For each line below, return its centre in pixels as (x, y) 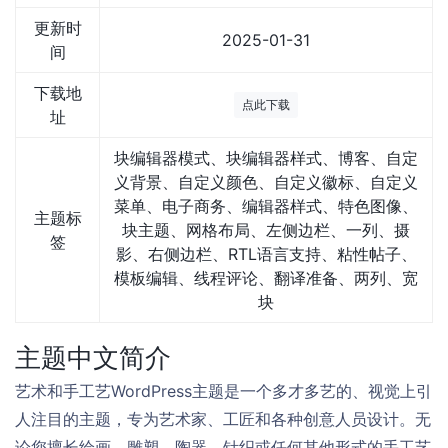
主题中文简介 (93, 357)
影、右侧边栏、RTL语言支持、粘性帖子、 (266, 254)
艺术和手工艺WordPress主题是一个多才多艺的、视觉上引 (223, 391)
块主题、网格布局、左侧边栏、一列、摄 (266, 230)
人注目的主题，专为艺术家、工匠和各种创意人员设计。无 (223, 419)
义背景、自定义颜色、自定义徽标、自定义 (266, 182)
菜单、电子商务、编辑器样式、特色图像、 (266, 206)
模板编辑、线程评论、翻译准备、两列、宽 (266, 278)
